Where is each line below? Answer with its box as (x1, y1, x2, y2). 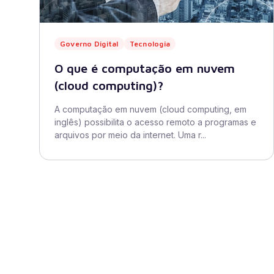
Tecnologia (129, 39, 171, 48)
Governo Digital (60, 39, 119, 48)
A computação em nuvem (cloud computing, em (54, 104, 246, 114)
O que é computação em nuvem (54, 61, 235, 75)
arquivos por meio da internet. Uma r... (54, 130, 206, 140)
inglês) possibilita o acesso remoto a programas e (54, 117, 256, 127)
